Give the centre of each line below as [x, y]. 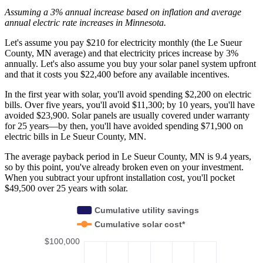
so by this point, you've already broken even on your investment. [124, 167]
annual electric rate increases [60, 22]
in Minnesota [140, 22]
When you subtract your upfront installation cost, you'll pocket [120, 177]
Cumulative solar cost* [140, 224]
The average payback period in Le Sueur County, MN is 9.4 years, [128, 156]
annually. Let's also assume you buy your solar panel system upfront [130, 63]
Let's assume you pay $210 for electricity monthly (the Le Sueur [123, 42]
